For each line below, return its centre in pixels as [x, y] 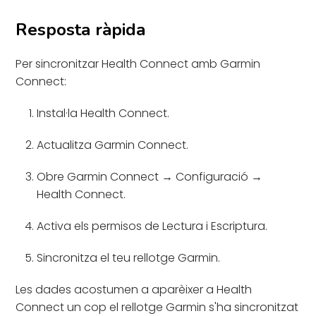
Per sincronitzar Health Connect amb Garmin [138, 63]
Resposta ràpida [81, 29]
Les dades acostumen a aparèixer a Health [134, 289]
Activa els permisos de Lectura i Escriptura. [152, 226]
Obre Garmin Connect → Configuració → [150, 176]
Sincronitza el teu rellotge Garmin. [129, 257]
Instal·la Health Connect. [103, 113]
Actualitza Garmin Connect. [113, 145]
